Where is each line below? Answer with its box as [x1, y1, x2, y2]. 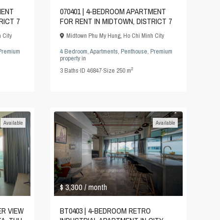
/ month [84, 182, 107, 193]
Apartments [90, 47, 118, 55]
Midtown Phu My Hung [66, 31, 120, 40]
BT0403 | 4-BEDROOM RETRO [60, 205, 151, 217]
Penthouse [121, 47, 147, 55]
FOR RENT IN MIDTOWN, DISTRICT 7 [60, 15, 172, 27]
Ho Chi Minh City [123, 31, 164, 40]
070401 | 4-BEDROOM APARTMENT [60, 5, 166, 17]
